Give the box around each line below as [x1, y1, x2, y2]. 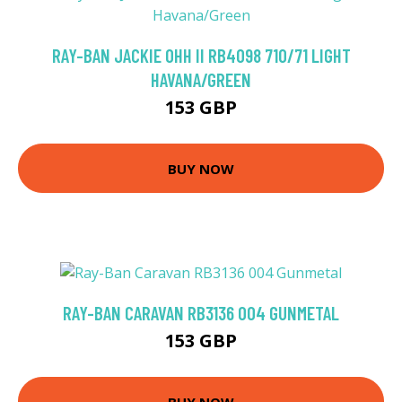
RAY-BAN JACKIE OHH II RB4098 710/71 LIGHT [51, 44, 351, 67]
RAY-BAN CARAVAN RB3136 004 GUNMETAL [63, 301, 339, 325]
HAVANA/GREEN [151, 68, 251, 92]
